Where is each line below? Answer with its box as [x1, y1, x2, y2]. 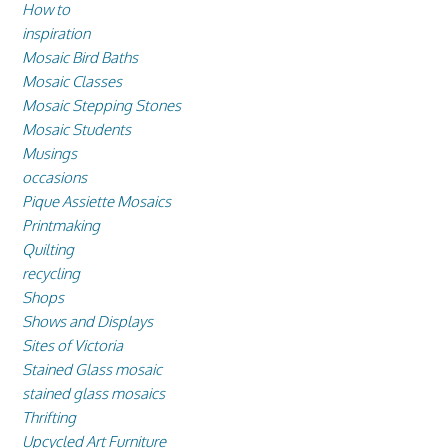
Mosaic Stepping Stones [22, 96, 181, 116]
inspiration [22, 24, 90, 44]
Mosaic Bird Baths [22, 48, 138, 68]
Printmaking [22, 216, 100, 236]
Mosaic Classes [22, 72, 122, 92]
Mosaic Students [22, 120, 131, 140]
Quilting [22, 240, 74, 260]
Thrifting [22, 408, 76, 428]
